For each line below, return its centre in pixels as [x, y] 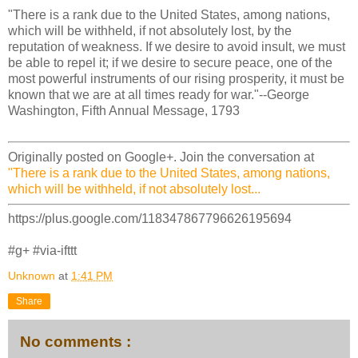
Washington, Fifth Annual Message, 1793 [124, 110]
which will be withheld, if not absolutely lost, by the [150, 30]
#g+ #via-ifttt [42, 251]
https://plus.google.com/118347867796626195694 [150, 219]
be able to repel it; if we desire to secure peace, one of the [170, 62]
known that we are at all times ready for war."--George [159, 94]
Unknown [33, 276]
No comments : [76, 342]
